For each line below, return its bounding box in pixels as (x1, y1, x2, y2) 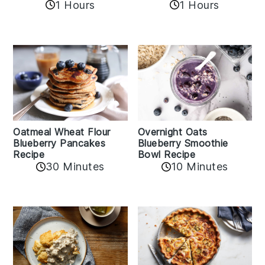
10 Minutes (170, 160, 228, 173)
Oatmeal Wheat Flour (13, 126, 111, 138)
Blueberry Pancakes (13, 137, 106, 150)
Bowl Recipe (137, 148, 195, 161)
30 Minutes (45, 160, 105, 173)
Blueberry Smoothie (137, 137, 228, 150)
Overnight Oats (137, 126, 208, 138)
